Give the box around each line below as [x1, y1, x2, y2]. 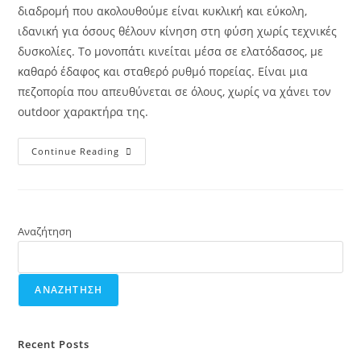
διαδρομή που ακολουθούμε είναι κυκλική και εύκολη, [18, 2, 308, 19]
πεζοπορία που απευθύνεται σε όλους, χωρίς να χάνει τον [18, 83, 332, 99]
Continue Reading [31, 144, 120, 157]
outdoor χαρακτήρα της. [18, 103, 149, 119]
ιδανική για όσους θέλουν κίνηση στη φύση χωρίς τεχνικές [18, 23, 338, 39]
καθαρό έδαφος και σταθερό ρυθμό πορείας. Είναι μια [18, 63, 309, 79]
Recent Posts [18, 336, 90, 351]
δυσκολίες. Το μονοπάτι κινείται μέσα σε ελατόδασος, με [18, 43, 324, 59]
